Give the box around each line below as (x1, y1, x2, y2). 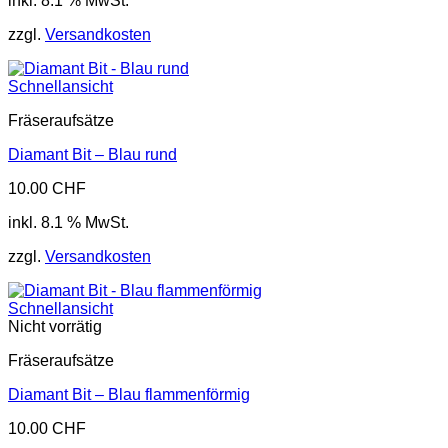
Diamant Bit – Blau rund (8, 146, 177, 164)
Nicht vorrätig (8, 318, 102, 336)
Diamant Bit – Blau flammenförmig (8, 386, 250, 404)
